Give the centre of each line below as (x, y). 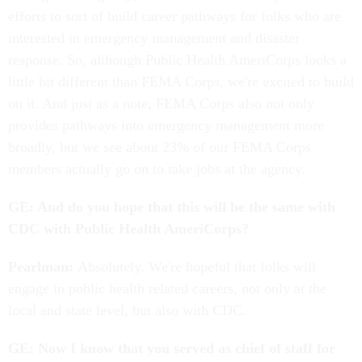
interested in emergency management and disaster (154, 38)
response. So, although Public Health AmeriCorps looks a (177, 60)
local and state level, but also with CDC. (127, 311)
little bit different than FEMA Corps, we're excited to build (181, 82)
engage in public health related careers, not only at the (167, 289)
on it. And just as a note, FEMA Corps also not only (161, 104)
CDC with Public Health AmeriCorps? (130, 229)
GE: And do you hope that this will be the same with (172, 207)
